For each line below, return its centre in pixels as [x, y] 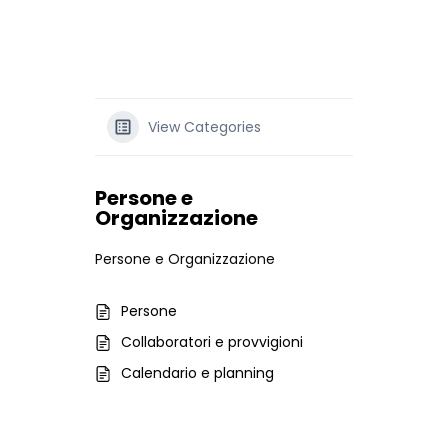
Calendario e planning [197, 373]
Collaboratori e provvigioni [212, 342]
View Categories [204, 127]
